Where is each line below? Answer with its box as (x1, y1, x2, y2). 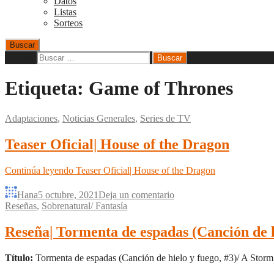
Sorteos (54, 18, 83, 28)
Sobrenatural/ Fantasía (42, 200, 127, 211)
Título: (5, 252, 33, 263)
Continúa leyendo (5, 165, 76, 176)
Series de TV (140, 113, 191, 124)
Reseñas (5, 200, 37, 211)
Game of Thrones (89, 77, 233, 100)
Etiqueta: (5, 77, 89, 100)
